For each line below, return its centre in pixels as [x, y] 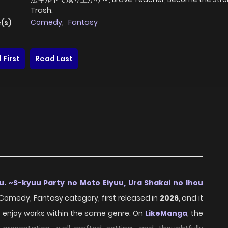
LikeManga [166, 213]
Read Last [54, 59]
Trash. [42, 10]
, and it [191, 198]
